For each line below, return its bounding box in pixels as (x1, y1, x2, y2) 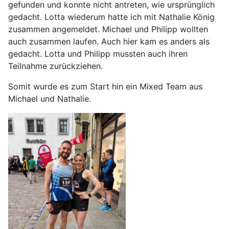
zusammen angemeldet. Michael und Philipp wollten (8, 24, 208, 35)
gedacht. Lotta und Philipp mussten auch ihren (8, 49, 188, 59)
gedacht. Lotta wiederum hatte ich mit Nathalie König (8, 12, 215, 22)
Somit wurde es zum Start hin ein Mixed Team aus (8, 81, 202, 92)
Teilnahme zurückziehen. (8, 61, 103, 72)
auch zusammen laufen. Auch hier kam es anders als (8, 36, 210, 47)
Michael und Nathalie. (8, 94, 94, 104)
